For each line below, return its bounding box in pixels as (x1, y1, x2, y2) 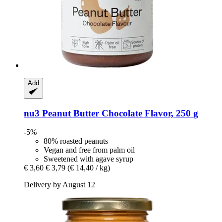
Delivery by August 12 (24, 180, 95, 189)
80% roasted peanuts (44, 137, 108, 146)
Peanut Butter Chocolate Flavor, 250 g (40, 108, 198, 118)
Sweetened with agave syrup (44, 155, 133, 164)
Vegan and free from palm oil (44, 146, 135, 155)
